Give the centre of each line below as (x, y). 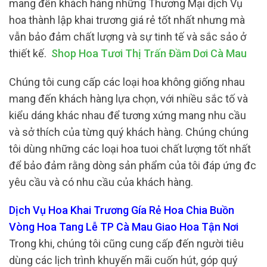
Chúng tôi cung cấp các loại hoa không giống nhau (127, 82)
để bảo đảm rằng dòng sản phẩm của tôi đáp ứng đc (133, 165)
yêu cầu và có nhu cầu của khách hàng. (101, 182)
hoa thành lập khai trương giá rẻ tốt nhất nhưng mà (127, 20)
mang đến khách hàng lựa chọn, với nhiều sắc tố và (128, 98)
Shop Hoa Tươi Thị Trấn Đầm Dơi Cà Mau (149, 54)
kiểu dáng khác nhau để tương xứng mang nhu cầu (128, 115)
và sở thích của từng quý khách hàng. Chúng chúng (129, 132)
